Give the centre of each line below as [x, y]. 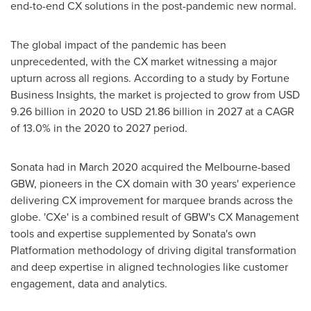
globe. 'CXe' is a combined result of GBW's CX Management [155, 217]
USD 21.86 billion [162, 111]
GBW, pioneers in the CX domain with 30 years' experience [153, 184]
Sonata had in [45, 167]
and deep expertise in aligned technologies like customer [149, 267]
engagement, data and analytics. [89, 284]
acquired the [171, 167]
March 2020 [109, 167]
